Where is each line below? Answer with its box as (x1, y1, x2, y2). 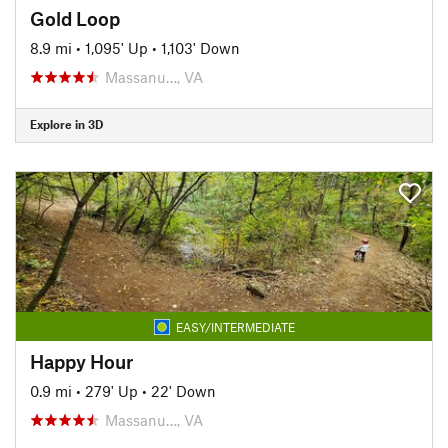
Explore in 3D (30, 117, 103, 131)
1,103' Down (161, 38, 240, 57)
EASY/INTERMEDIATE (175, 319, 295, 334)
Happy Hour (30, 349, 133, 373)
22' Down (151, 381, 216, 400)
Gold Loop (30, 6, 120, 30)
